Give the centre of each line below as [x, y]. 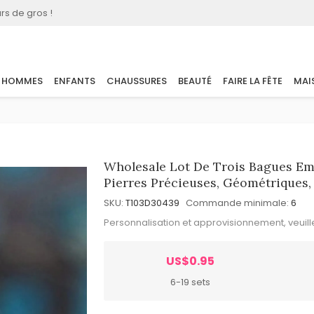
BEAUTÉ [195, 81]
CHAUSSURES [137, 81]
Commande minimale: [238, 203]
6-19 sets [190, 282]
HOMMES [22, 81]
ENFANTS [75, 81]
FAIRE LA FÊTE [253, 81]
